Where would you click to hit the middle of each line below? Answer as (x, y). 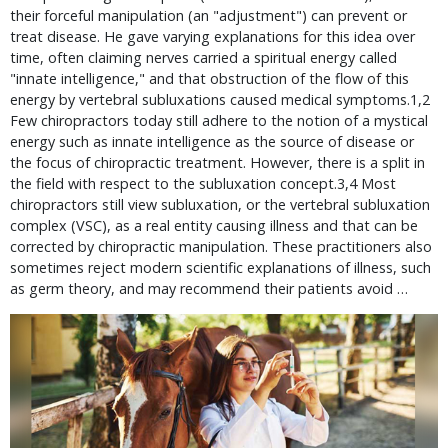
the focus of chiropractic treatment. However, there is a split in (217, 162)
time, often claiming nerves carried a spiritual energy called (203, 57)
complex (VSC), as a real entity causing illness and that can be (214, 225)
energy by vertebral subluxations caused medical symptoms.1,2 (220, 99)
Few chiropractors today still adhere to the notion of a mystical (219, 120)
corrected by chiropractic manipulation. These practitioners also (221, 246)
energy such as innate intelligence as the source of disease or (212, 141)
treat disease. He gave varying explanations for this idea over (212, 36)
